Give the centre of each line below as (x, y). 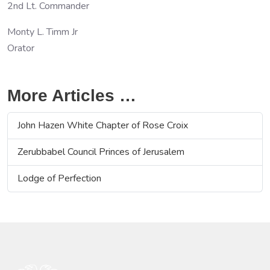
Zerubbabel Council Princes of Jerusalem (101, 152)
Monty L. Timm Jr (42, 32)
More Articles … (72, 95)
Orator (21, 48)
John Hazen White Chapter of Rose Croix (103, 126)
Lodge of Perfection (59, 179)
